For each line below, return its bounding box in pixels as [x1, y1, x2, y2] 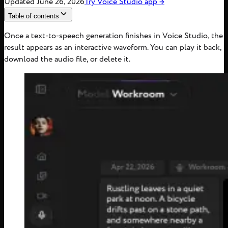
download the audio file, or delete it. [4, 53, 130, 65]
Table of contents [8, 12, 59, 20]
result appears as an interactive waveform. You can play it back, [4, 41, 221, 53]
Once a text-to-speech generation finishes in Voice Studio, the [4, 30, 223, 42]
